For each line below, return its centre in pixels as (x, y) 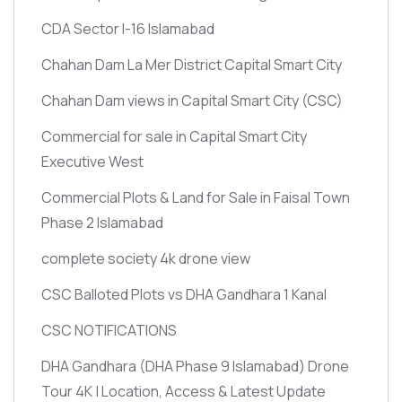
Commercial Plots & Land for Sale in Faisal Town (196, 197)
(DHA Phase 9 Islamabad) (222, 366)
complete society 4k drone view (146, 258)
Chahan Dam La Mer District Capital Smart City (192, 64)
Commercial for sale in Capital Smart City (174, 136)
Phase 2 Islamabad (102, 222)
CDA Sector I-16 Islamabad (128, 28)
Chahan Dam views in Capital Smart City (171, 100)
